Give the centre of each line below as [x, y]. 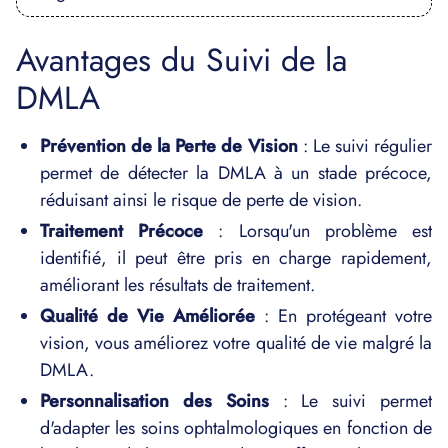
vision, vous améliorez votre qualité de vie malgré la [236, 343]
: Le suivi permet [350, 401]
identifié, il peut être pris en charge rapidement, [236, 258]
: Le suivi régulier [365, 146]
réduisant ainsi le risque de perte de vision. [201, 200]
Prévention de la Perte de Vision [169, 146]
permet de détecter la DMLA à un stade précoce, [236, 173]
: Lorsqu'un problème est [318, 231]
